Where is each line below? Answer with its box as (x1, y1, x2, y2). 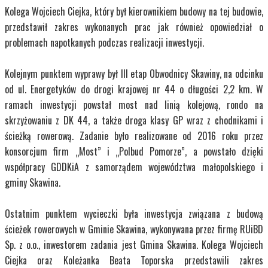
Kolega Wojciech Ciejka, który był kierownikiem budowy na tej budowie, (5, 4, 263, 19)
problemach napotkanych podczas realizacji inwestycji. (5, 35, 204, 50)
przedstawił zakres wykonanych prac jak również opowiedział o (5, 20, 263, 35)
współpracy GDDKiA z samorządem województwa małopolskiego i (5, 160, 263, 175)
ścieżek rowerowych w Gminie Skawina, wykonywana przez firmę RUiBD (5, 222, 263, 237)
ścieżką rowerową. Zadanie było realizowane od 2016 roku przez (5, 129, 263, 144)
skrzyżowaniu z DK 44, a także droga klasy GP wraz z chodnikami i (5, 113, 263, 128)
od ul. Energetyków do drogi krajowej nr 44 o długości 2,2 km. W (5, 82, 263, 97)
